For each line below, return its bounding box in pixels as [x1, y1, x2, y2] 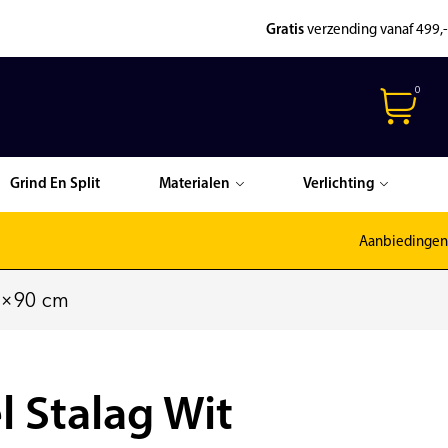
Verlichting [302, 176, 375, 192]
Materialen [158, 176, 230, 192]
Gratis [265, 23, 307, 38]
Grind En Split [9, 176, 100, 192]
